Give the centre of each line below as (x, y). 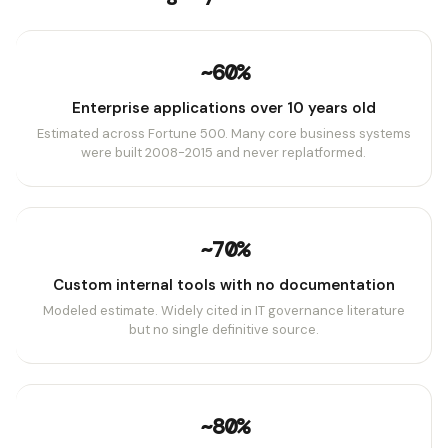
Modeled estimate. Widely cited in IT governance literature (223, 311)
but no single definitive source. (223, 330)
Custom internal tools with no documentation (223, 285)
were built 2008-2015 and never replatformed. (223, 153)
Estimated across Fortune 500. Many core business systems (223, 134)
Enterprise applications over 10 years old (223, 108)
